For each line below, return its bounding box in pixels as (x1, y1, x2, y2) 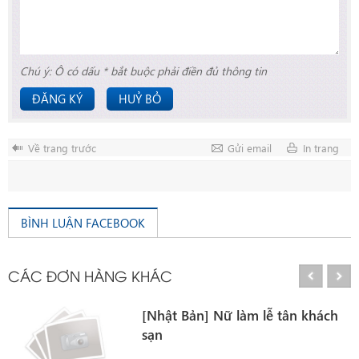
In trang (303, 141, 339, 155)
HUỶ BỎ (119, 91, 161, 107)
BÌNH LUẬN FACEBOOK (21, 215, 145, 232)
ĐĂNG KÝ (32, 91, 83, 107)
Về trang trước (28, 141, 96, 155)
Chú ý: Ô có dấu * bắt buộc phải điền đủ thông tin (20, 63, 267, 79)
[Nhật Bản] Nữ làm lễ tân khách (142, 306, 339, 325)
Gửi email (228, 141, 272, 155)
